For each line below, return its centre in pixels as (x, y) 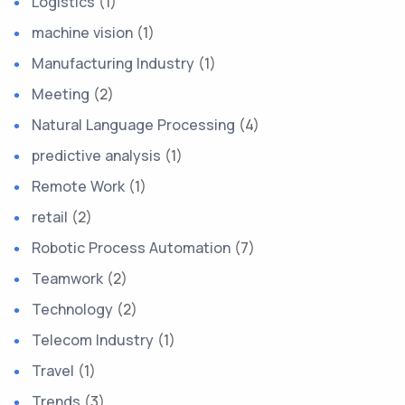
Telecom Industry (93, 340)
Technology (72, 309)
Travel (53, 371)
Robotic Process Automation (131, 248)
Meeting (61, 94)
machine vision (82, 33)
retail (50, 217)
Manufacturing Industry (113, 63)
